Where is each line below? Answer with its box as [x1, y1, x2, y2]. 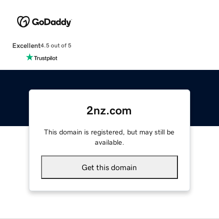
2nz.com [87, 104, 132, 116]
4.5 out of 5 [40, 43, 71, 49]
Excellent [12, 42, 41, 49]
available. [94, 138, 124, 146]
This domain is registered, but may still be [44, 128, 175, 135]
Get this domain [82, 163, 137, 171]
